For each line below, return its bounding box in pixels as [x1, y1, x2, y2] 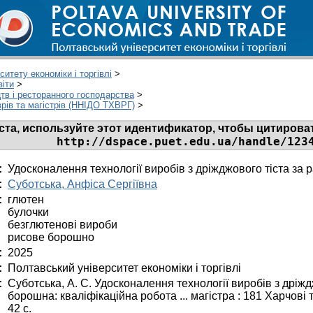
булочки [8, 205, 49, 218]
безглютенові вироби [8, 218, 117, 231]
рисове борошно [8, 231, 94, 243]
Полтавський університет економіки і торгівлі [8, 261, 241, 274]
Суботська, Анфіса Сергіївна [8, 177, 157, 190]
